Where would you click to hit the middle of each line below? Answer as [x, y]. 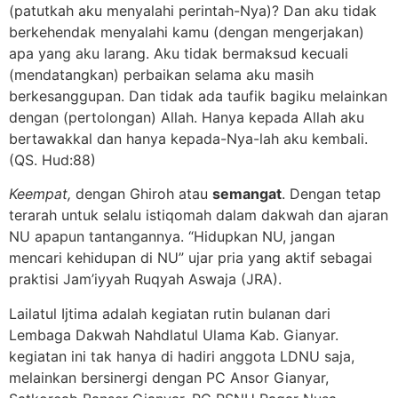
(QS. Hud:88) [52, 159]
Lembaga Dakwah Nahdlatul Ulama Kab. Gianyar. [174, 334]
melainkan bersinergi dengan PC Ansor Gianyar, [169, 377]
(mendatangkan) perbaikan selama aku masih [161, 74]
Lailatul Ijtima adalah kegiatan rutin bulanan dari [170, 313]
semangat [247, 194]
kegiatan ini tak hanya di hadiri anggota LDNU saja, [182, 356]
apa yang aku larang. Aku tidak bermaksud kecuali [179, 53]
